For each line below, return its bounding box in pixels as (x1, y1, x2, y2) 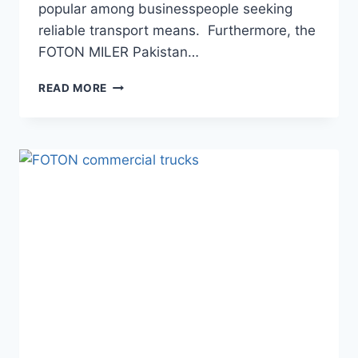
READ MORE (38, 82, 108, 95)
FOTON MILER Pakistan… (38, 44, 199, 61)
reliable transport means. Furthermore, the (38, 22, 316, 39)
